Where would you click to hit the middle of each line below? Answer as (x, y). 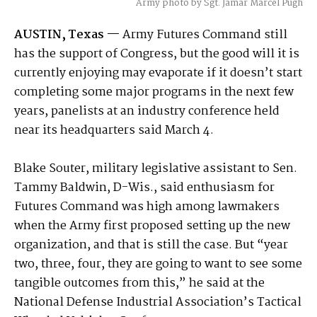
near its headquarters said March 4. (114, 131)
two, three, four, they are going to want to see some (158, 265)
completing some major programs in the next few (154, 93)
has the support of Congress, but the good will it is (157, 54)
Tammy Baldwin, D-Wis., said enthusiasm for (144, 188)
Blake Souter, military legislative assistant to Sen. (156, 169)
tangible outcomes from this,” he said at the (139, 284)
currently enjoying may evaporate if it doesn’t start (158, 74)
